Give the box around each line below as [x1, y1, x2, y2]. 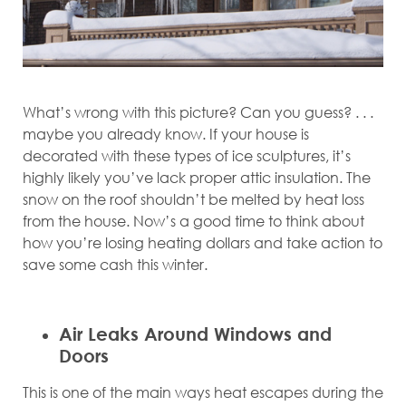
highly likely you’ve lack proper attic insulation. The [23, 168, 371, 188]
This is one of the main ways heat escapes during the [23, 382, 383, 401]
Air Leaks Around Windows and [59, 323, 332, 344]
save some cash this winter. [23, 255, 208, 275]
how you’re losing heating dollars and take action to [23, 233, 382, 253]
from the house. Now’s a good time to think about [23, 211, 364, 231]
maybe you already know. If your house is [23, 124, 309, 144]
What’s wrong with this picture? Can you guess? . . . [23, 102, 373, 122]
